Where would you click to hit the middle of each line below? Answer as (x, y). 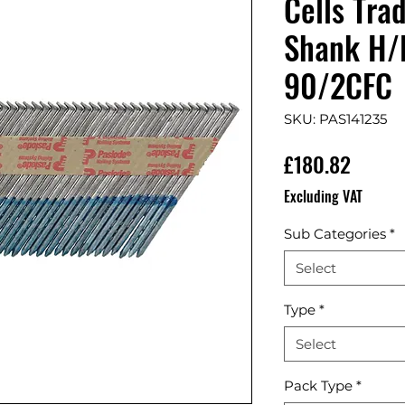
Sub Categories (335, 234)
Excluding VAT (323, 197)
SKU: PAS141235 (335, 119)
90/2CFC (338, 85)
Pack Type (318, 386)
